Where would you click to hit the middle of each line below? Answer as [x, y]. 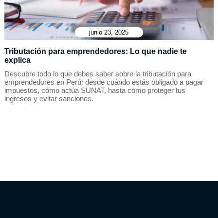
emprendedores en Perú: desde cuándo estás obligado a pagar [104, 82]
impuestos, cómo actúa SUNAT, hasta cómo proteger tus [95, 90]
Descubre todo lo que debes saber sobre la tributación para [98, 74]
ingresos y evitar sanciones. [49, 99]
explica [17, 60]
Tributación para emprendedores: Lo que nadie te [95, 51]
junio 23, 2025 [109, 32]
